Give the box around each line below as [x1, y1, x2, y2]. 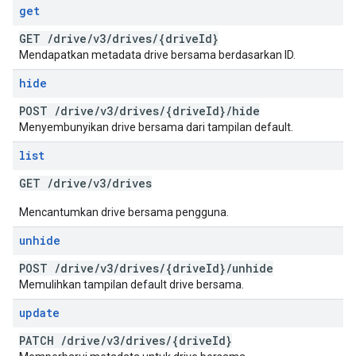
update [19, 305, 60, 320]
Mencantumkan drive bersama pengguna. [19, 206, 229, 219]
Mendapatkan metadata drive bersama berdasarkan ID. [19, 48, 296, 61]
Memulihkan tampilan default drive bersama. [19, 278, 244, 291]
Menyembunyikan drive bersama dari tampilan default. [19, 121, 293, 133]
